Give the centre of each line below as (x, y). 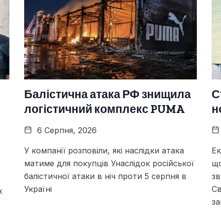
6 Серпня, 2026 (66, 130)
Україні (38, 189)
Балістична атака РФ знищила (108, 94)
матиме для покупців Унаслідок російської (109, 163)
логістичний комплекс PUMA (104, 109)
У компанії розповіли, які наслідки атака (104, 150)
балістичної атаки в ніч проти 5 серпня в (105, 176)
